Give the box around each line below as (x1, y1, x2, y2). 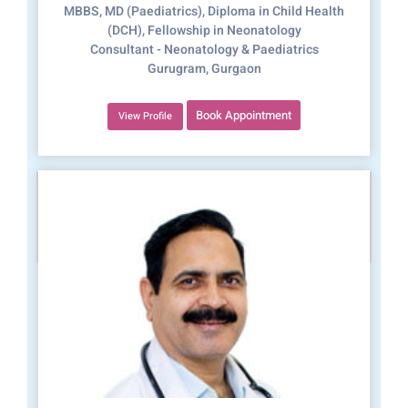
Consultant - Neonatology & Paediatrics (89, 40, 319, 60)
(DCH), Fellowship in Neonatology (107, 21, 301, 41)
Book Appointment (196, 107, 291, 125)
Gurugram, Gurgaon (147, 59, 261, 79)
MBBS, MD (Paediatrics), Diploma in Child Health (64, 2, 344, 22)
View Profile (118, 108, 172, 125)
